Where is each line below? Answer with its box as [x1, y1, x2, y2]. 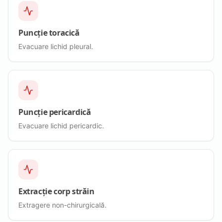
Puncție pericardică [18, 106, 91, 117]
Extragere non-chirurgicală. [18, 200, 107, 209]
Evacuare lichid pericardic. [18, 121, 104, 130]
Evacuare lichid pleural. [18, 42, 93, 51]
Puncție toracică [18, 27, 80, 38]
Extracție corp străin [18, 185, 95, 197]
